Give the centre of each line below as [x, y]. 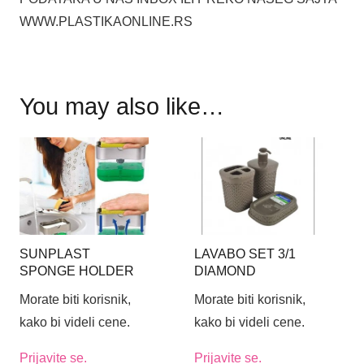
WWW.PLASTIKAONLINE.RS [106, 21]
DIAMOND [225, 271]
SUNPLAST [55, 253]
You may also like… [122, 106]
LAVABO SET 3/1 [245, 253]
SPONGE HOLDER [77, 271]
